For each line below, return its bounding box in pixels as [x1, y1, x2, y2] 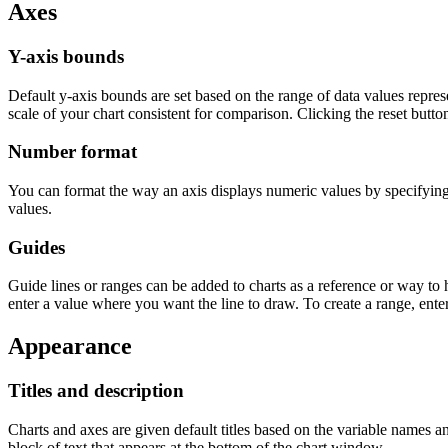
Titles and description [8, 380, 184, 402]
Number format [8, 141, 137, 163]
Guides [8, 236, 65, 258]
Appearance [8, 333, 132, 360]
